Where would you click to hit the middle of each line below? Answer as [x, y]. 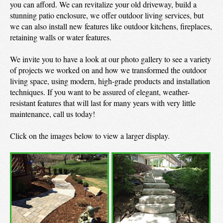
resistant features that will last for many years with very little [103, 103]
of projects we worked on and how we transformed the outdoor [108, 70]
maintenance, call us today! [53, 114]
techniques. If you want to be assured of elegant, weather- [100, 92]
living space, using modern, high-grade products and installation [110, 81]
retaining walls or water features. [61, 37]
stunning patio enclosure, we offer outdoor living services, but [107, 15]
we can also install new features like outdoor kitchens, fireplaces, [111, 26]
